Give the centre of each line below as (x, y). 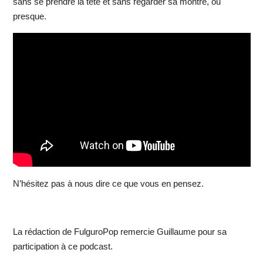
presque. (29, 16)
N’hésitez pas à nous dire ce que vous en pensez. (108, 183)
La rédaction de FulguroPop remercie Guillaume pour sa (119, 231)
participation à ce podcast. (63, 246)
